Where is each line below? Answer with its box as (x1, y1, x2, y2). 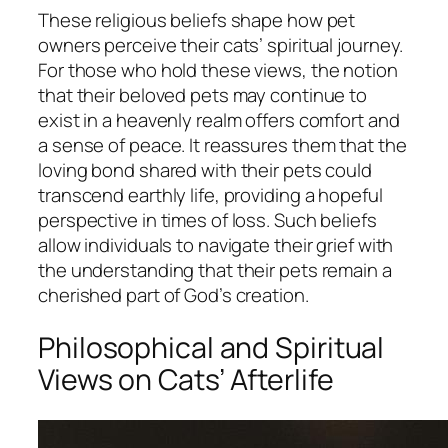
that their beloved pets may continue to (38, 82, 368, 109)
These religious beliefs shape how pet (38, 7, 356, 34)
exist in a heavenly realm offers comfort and (38, 107, 400, 134)
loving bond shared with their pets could (38, 157, 372, 184)
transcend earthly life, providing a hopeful (38, 182, 383, 209)
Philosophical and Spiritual (38, 328, 385, 367)
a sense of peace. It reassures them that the (38, 132, 407, 159)
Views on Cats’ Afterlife (38, 360, 334, 399)
